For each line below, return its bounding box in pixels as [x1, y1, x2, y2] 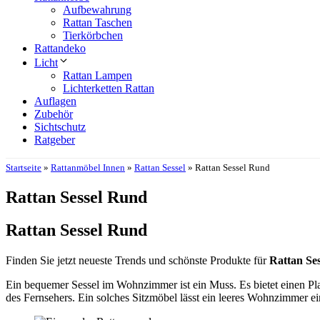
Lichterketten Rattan [63, 81, 154, 94]
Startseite [6, 161, 41, 173]
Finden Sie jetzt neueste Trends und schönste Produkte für [6, 254, 269, 267]
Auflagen [34, 94, 76, 107]
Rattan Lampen [63, 69, 132, 81]
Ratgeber [34, 133, 75, 146]
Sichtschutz [34, 120, 86, 133]
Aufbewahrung [63, 3, 131, 16]
